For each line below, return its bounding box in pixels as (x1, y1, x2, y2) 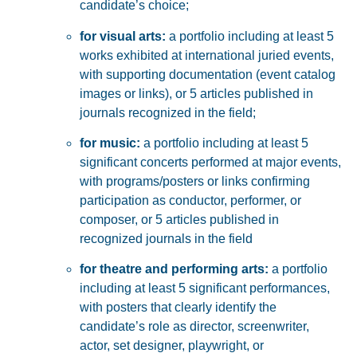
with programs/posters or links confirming (80, 174, 310, 188)
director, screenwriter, (190, 320, 309, 334)
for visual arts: (80, 29, 166, 43)
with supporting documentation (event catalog (80, 67, 335, 81)
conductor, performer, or (169, 193, 301, 207)
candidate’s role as (80, 320, 190, 334)
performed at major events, (188, 155, 341, 169)
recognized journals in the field (80, 231, 253, 245)
